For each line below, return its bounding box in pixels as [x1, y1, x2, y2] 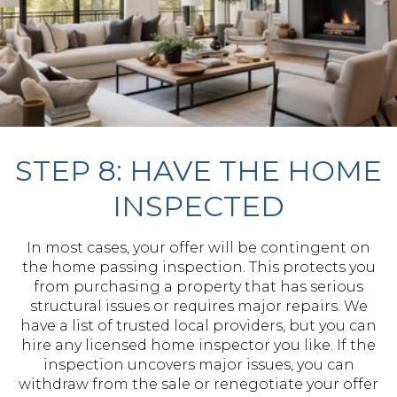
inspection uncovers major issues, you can [43, 356, 354, 373]
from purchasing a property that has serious [34, 278, 363, 295]
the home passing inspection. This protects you [21, 259, 376, 276]
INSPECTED [113, 189, 284, 223]
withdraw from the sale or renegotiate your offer [19, 376, 378, 393]
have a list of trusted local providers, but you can [20, 317, 377, 334]
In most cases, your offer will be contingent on [27, 239, 370, 256]
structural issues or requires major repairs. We [29, 298, 368, 315]
